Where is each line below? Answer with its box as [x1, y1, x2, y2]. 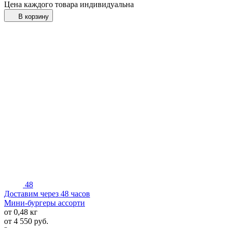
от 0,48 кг [4, 208, 38, 217]
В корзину [18, 12, 49, 20]
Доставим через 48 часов [4, 189, 90, 198]
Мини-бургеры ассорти [4, 198, 85, 208]
